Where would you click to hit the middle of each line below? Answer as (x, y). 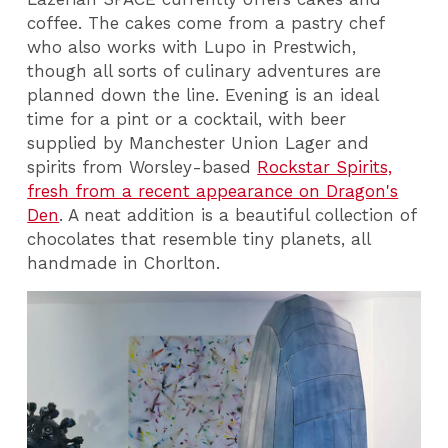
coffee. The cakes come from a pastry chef (206, 22)
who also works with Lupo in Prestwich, (192, 46)
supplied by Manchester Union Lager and (198, 142)
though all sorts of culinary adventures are (204, 70)
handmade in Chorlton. (124, 262)
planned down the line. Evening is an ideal (203, 94)
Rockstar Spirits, (325, 166)
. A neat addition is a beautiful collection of (238, 214)
